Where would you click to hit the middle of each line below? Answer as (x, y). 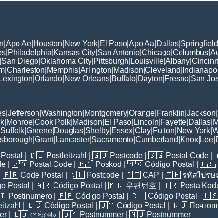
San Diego (20, 61)
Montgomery (106, 113)
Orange (142, 113)
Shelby (97, 131)
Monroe (19, 122)
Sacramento (112, 140)
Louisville (147, 61)
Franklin (171, 113)
